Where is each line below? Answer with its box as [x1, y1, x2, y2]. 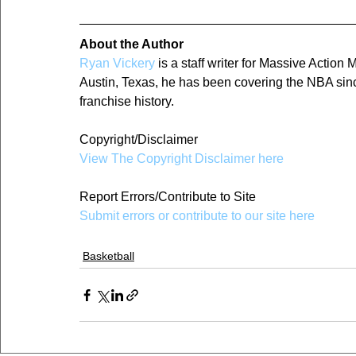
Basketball [83, 250, 134, 263]
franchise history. [79, 95, 174, 109]
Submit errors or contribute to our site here [79, 209, 315, 223]
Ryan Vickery [79, 56, 155, 71]
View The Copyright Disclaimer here [79, 152, 284, 166]
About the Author [79, 37, 184, 52]
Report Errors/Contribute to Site [79, 190, 256, 204]
